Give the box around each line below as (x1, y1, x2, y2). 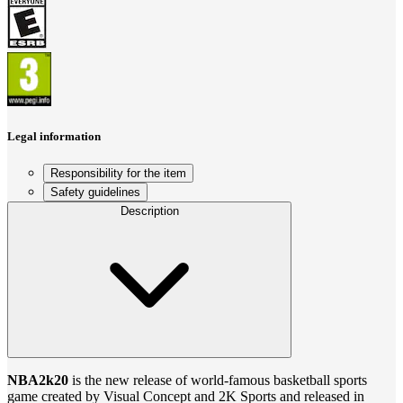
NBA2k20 (7, 372, 68, 389)
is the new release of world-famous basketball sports (68, 372, 367, 389)
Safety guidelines (50, 185, 140, 200)
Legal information (7, 129, 101, 143)
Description (120, 204, 179, 219)
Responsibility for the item (50, 166, 186, 181)
